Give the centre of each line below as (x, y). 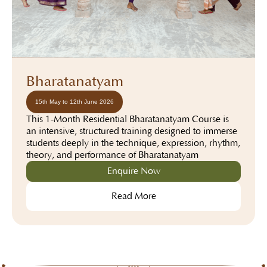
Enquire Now (133, 171)
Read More (133, 196)
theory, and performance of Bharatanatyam (112, 155)
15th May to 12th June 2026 (74, 101)
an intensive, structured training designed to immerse (132, 131)
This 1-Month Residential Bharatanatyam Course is (128, 119)
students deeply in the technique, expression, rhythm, (133, 143)
